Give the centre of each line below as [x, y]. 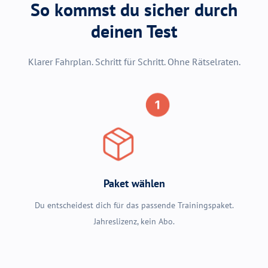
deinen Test [134, 31]
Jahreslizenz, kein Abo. [134, 222]
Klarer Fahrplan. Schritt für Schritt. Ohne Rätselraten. [134, 61]
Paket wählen [134, 184]
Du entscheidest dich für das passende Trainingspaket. [134, 205]
